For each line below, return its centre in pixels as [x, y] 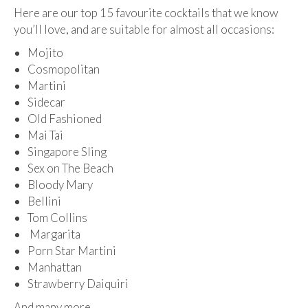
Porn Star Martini [72, 250]
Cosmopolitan [64, 69]
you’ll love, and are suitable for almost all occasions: [144, 29]
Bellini [44, 201]
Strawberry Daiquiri [78, 283]
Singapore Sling [67, 151]
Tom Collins [57, 217]
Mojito [45, 52]
